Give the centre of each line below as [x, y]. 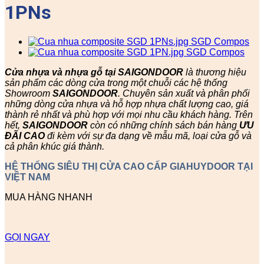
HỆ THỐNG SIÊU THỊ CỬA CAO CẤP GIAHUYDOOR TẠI [129, 166]
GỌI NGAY [27, 237]
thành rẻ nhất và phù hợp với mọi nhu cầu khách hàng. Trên [129, 114]
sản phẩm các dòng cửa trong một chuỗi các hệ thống [116, 82]
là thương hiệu [215, 72]
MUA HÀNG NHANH [49, 197]
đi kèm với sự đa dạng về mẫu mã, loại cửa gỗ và [149, 136]
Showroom [29, 93]
